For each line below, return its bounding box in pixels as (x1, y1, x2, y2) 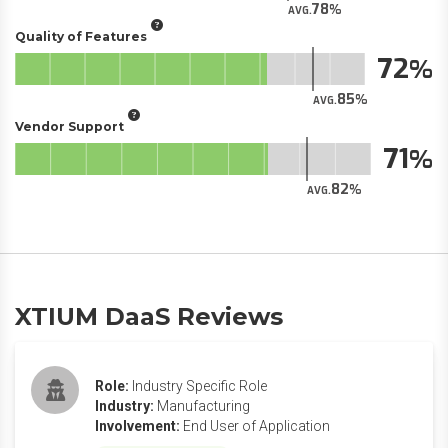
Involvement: (95, 418, 180, 434)
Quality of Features (15, 28, 147, 44)
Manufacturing (157, 398, 250, 414)
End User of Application (183, 418, 330, 434)
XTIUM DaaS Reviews (15, 302, 283, 331)
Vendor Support (15, 118, 124, 134)
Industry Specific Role (132, 378, 267, 394)
